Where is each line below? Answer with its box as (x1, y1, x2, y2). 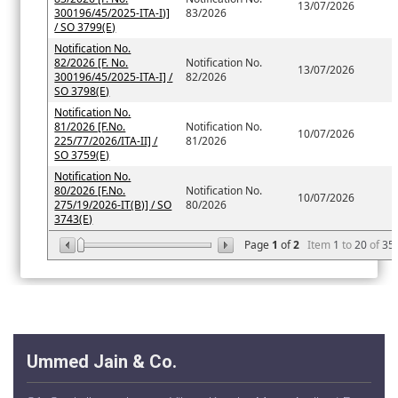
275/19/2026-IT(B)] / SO (54, 197, 172, 213)
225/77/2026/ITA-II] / (54, 133, 158, 149)
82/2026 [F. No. (54, 55, 129, 71)
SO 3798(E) (54, 84, 110, 99)
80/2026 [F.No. (54, 183, 126, 199)
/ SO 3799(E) (54, 20, 116, 36)
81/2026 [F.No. (54, 119, 126, 135)
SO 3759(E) (54, 147, 110, 163)
